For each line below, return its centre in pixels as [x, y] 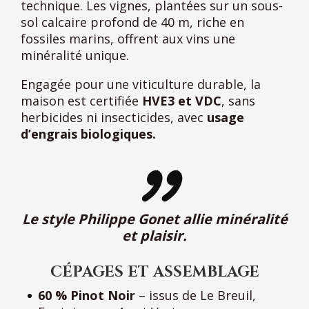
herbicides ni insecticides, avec [112, 117]
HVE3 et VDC [182, 100]
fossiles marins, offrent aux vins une [128, 38]
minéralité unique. [75, 55]
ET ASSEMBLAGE [193, 272]
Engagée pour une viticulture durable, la [141, 84]
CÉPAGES [87, 272]
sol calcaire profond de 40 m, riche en [132, 22]
